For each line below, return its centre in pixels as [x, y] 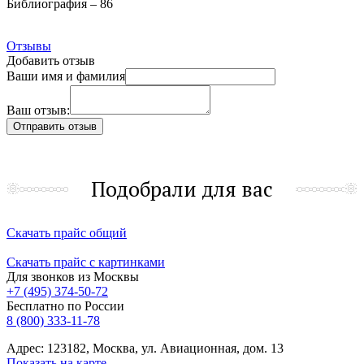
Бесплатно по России [65, 305]
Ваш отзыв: [38, 110]
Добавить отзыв [51, 60]
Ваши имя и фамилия [66, 76]
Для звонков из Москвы [73, 276]
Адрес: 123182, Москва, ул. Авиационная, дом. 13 [145, 348]
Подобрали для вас [182, 188]
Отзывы [29, 45]
